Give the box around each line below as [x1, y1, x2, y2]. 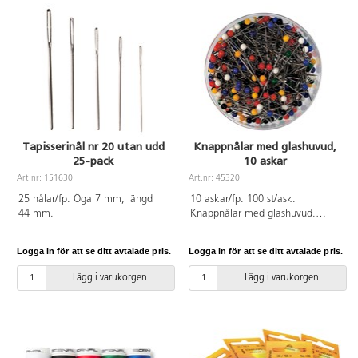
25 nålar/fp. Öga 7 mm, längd [18, 193, 153, 205]
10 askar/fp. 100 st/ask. [189, 193, 296, 205]
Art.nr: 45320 [189, 174, 240, 184]
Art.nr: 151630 [17, 174, 73, 184]
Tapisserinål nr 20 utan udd [22, 140, 165, 154]
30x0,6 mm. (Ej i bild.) [189, 222, 290, 233]
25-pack [73, 154, 113, 169]
